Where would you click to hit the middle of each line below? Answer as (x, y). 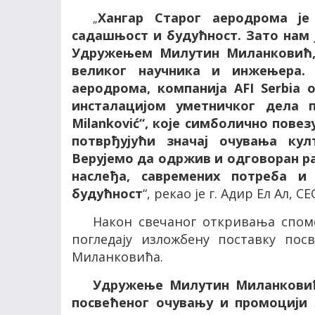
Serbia (280, 88)
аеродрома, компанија (153, 88)
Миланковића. (117, 257)
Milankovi (102, 123)
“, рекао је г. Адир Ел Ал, (219, 193)
